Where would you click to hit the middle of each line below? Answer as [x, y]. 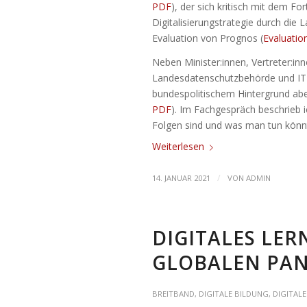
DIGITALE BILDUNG [234, 294]
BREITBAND [173, 294]
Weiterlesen [178, 147]
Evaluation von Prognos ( [208, 38]
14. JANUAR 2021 [181, 178]
